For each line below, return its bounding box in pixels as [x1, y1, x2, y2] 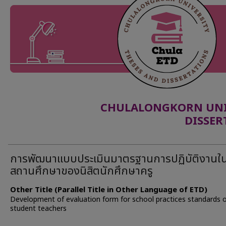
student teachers [10, 203, 67, 214]
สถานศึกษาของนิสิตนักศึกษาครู [10, 163, 153, 180]
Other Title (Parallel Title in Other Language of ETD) [10, 184, 207, 196]
